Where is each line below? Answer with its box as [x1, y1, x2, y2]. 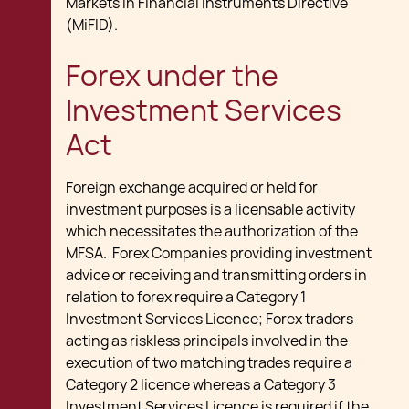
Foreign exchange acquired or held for [66, 178, 318, 197]
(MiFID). [66, 16, 118, 35]
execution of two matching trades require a [66, 353, 352, 372]
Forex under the [66, 56, 278, 95]
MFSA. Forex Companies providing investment [66, 244, 372, 263]
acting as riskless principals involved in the [66, 331, 348, 351]
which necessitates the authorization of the [66, 222, 358, 241]
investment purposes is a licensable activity [66, 200, 355, 219]
